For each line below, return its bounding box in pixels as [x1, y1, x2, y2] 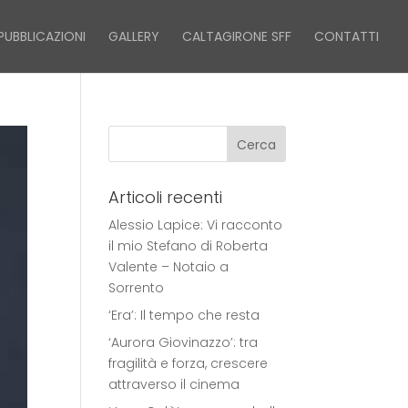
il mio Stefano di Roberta [108, 237, 269, 255]
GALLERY [108, 27, 159, 46]
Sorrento [108, 279, 165, 297]
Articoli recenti [108, 186, 223, 209]
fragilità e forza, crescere [108, 354, 269, 372]
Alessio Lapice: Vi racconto [108, 216, 283, 234]
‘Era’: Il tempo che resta [108, 306, 260, 324]
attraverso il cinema [108, 375, 240, 393]
